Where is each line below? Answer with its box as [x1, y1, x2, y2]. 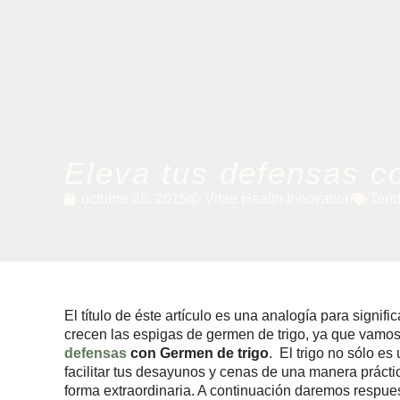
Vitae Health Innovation [204, 190, 353, 206]
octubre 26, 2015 [81, 190, 187, 206]
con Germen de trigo [127, 346, 269, 361]
